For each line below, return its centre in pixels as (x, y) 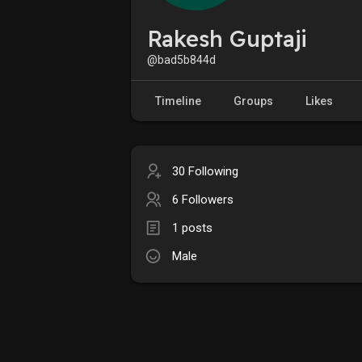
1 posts (192, 227)
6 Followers (203, 199)
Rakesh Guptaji (227, 38)
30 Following (205, 171)
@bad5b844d (181, 59)
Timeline (178, 101)
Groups (253, 101)
